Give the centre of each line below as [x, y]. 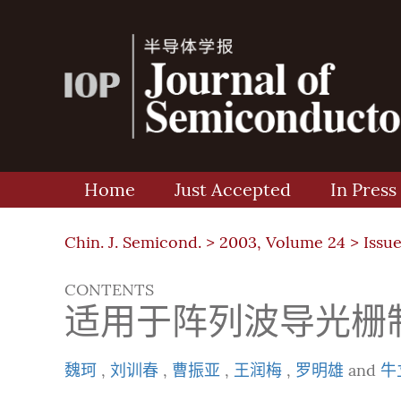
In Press [363, 190]
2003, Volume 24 [282, 243]
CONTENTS [109, 290]
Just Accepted [233, 190]
